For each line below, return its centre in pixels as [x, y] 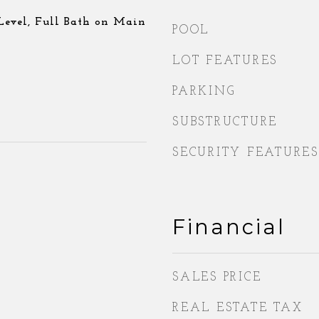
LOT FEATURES [225, 61]
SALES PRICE [217, 277]
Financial [229, 227]
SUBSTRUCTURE [225, 122]
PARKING [204, 91]
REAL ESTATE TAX [238, 308]
